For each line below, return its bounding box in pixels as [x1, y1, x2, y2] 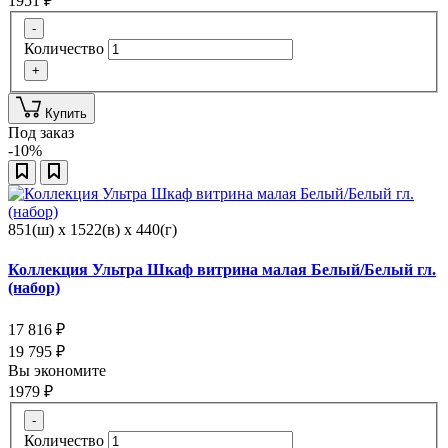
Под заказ [8, 124, 74, 142]
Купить [45, 106, 87, 122]
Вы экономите [8, 361, 110, 379]
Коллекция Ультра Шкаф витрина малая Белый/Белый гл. [8, 260, 436, 278]
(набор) [8, 278, 60, 296]
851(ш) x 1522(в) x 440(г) [8, 221, 177, 239]
